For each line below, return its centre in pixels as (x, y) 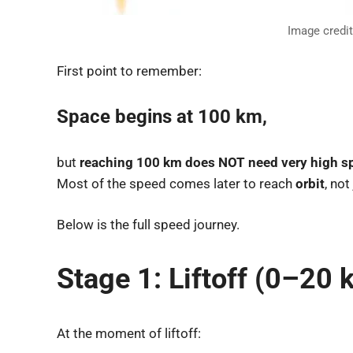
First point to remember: (129, 71)
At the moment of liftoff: (129, 334)
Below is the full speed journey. (148, 225)
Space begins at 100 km (160, 117)
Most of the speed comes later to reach (176, 183)
